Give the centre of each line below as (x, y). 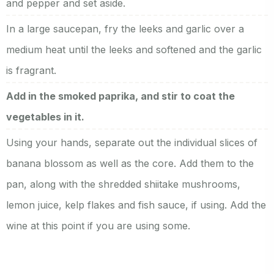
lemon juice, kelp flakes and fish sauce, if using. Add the (136, 205)
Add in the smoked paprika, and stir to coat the (120, 96)
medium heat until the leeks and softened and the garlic (134, 49)
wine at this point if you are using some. (98, 225)
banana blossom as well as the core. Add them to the (130, 163)
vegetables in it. (45, 117)
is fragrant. (31, 70)
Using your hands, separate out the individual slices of (132, 142)
